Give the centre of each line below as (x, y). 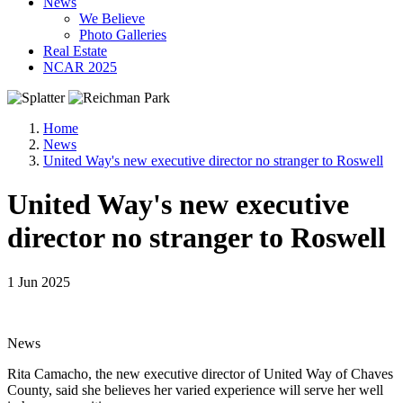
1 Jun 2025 (39, 282)
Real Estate (75, 50)
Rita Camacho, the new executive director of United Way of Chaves (200, 373)
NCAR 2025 (80, 67)
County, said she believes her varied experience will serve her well (195, 390)
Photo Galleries (123, 34)
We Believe (112, 18)
